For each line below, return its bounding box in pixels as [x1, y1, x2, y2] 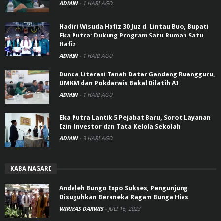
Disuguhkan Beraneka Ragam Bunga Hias [59, 193, 188, 201]
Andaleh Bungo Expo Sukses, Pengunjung [59, 184, 188, 192]
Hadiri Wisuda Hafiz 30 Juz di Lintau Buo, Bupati [59, 22, 209, 30]
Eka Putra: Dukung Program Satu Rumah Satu [59, 31, 203, 39]
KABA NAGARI [10, 165, 51, 172]
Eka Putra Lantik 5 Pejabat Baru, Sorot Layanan [59, 113, 211, 121]
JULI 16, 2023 [108, 205, 140, 212]
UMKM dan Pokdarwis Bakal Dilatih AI [59, 79, 179, 87]
